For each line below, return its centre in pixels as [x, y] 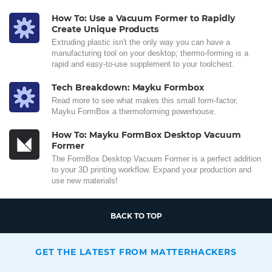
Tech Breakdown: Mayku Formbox [128, 87]
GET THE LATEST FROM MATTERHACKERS [136, 252]
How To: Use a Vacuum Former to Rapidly [143, 18]
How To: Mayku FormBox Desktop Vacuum [146, 134]
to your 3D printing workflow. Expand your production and [151, 169]
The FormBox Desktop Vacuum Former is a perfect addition [156, 158]
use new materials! [85, 180]
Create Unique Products [105, 29]
